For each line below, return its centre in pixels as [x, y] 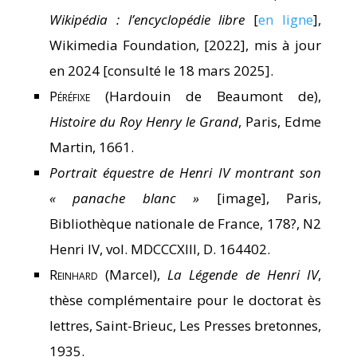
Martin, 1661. [91, 147]
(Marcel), [133, 275]
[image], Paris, [261, 198]
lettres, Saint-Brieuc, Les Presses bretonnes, [185, 326]
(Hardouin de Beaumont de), [206, 96]
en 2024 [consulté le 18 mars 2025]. [161, 71]
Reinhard [73, 275]
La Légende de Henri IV [243, 275]
